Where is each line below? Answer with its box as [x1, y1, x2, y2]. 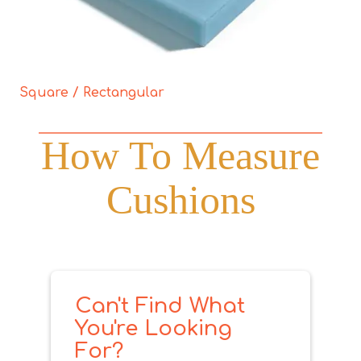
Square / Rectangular [19, 85, 164, 100]
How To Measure [41, 133, 320, 178]
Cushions [106, 177, 255, 222]
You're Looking [75, 317, 232, 340]
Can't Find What [75, 294, 245, 317]
